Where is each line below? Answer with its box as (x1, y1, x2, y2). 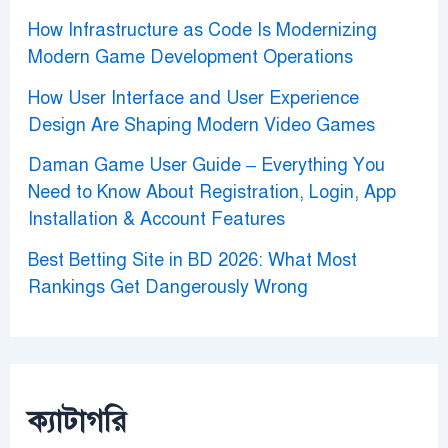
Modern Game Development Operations (27, 46, 353, 69)
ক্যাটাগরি (27, 402, 127, 439)
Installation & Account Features (27, 208, 285, 231)
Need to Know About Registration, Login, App (27, 181, 396, 204)
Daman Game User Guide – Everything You (27, 154, 385, 177)
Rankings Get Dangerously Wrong (27, 275, 308, 298)
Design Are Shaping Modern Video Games (27, 113, 375, 136)
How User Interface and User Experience (27, 86, 359, 109)
